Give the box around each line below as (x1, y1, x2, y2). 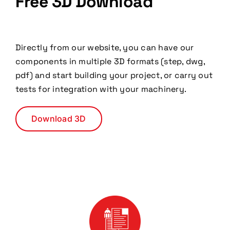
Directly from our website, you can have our (15, 42, 194, 53)
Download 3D (31, 113, 86, 124)
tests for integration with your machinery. (15, 84, 187, 94)
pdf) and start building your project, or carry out (15, 70, 213, 81)
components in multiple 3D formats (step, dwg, (15, 56, 205, 67)
